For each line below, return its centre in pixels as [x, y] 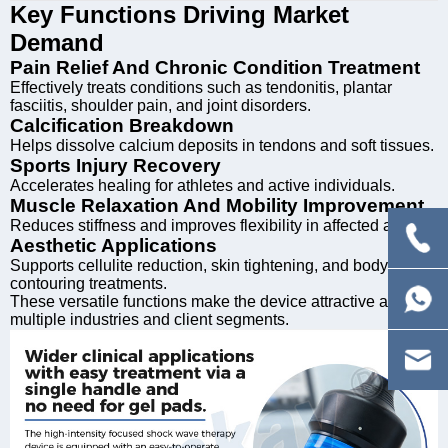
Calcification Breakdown [122, 125]
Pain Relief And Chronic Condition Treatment [215, 67]
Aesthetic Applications [113, 245]
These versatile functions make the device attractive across [218, 301]
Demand [57, 42]
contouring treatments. [88, 283]
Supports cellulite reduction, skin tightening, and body [199, 265]
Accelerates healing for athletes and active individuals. [202, 185]
